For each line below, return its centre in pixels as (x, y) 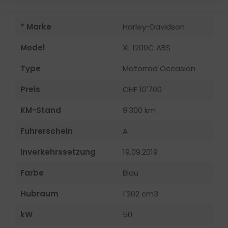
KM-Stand (41, 110)
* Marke (36, 26)
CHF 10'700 (142, 89)
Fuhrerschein (47, 131)
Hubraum (39, 193)
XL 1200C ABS (147, 47)
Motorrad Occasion (159, 68)
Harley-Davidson (154, 26)
